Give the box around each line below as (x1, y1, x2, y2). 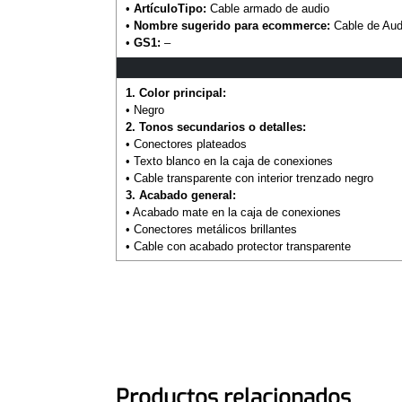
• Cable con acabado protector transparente (125, 240, 351, 254)
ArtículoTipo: (133, 2, 206, 16)
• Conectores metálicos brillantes (125, 223, 297, 237)
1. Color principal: (125, 86, 226, 100)
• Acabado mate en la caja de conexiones (125, 205, 341, 220)
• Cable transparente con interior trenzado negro (125, 171, 373, 186)
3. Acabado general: (125, 188, 236, 203)
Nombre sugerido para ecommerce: (133, 19, 330, 33)
